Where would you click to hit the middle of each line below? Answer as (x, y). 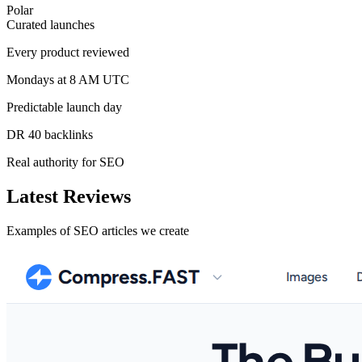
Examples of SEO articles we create (98, 230)
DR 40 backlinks (50, 134)
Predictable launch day (64, 107)
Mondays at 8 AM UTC (68, 79)
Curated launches (51, 24)
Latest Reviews (69, 196)
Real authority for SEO (65, 162)
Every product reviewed (68, 52)
